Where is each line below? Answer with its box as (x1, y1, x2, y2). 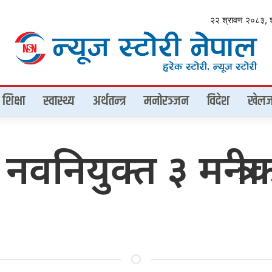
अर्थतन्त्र (93, 90, 126, 112)
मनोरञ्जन (144, 90, 189, 112)
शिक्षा (2, 90, 25, 112)
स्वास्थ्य (43, 90, 75, 112)
